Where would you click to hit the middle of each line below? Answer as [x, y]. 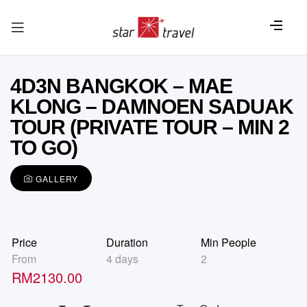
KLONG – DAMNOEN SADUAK [152, 107]
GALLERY [57, 178]
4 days [123, 258]
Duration [127, 242]
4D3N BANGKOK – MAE [121, 86]
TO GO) [44, 148]
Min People [228, 242]
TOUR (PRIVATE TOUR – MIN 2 [150, 127]
